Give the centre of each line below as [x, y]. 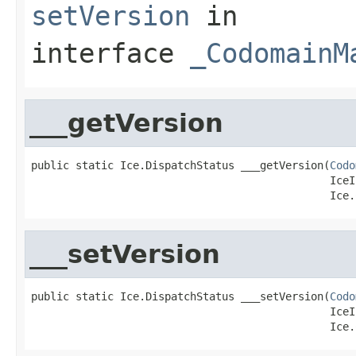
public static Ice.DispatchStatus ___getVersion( [180, 165]
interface [110, 53]
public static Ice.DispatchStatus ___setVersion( [180, 296]
